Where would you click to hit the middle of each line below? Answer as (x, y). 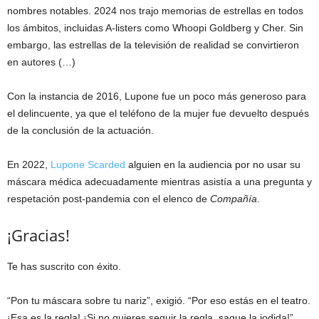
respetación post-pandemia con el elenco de (109, 199)
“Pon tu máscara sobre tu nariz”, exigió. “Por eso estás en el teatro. (159, 301)
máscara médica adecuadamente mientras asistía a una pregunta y (159, 182)
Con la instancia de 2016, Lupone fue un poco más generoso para (157, 96)
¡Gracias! (38, 235)
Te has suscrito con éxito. (64, 267)
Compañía (234, 199)
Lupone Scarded (88, 165)
